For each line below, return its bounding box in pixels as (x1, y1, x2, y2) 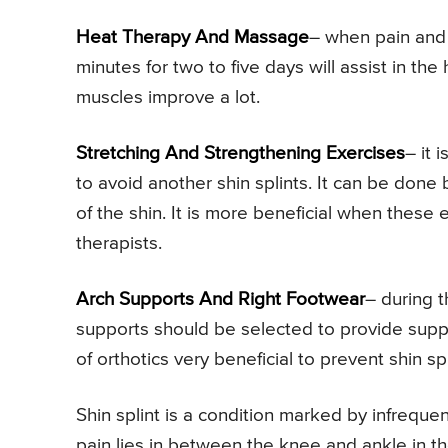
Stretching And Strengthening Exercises (76, 144, 405, 164)
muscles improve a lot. (76, 88, 260, 108)
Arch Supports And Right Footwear (76, 290, 365, 310)
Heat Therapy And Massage (76, 28, 309, 48)
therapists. (76, 234, 162, 254)
